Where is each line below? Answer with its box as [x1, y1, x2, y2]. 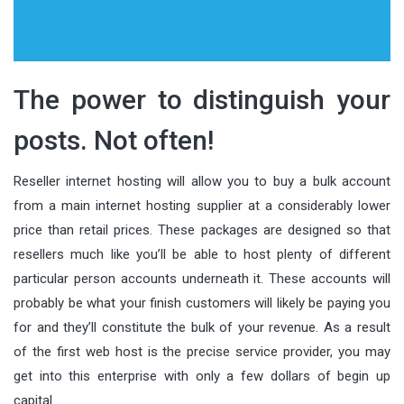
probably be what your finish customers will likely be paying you [14, 294, 390, 311]
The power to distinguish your [14, 83, 390, 115]
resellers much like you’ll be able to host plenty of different [14, 245, 390, 262]
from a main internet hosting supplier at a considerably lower [14, 197, 390, 214]
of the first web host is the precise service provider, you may [14, 343, 390, 360]
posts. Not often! [14, 124, 214, 156]
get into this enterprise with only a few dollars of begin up [14, 367, 390, 384]
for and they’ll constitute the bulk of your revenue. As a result [14, 318, 390, 335]
